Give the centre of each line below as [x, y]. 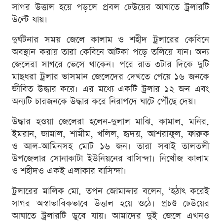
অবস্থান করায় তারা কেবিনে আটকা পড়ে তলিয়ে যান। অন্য [110, 52]
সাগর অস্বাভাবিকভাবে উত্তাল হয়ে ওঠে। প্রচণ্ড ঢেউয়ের [110, 203]
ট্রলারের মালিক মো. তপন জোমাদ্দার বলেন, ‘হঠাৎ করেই [110, 191]
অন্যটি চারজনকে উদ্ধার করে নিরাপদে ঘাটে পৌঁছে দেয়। [104, 101]
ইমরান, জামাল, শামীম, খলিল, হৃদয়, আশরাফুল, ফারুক [110, 134]
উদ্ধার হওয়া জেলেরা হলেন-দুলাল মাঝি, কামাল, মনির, [110, 121]
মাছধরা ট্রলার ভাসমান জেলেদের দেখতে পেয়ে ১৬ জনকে [110, 76]
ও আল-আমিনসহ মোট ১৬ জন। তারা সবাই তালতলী [110, 146]
